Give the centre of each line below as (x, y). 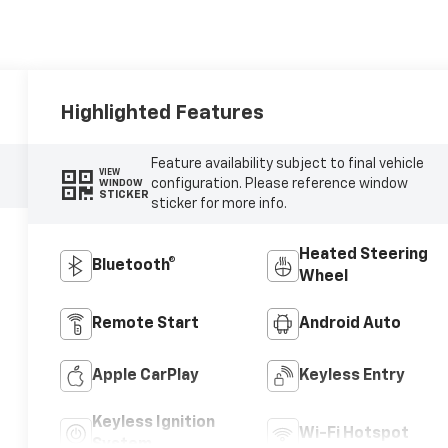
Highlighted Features (162, 112)
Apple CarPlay (146, 375)
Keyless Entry (351, 375)
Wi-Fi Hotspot (353, 433)
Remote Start (146, 323)
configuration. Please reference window (279, 183)
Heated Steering (363, 254)
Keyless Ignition (154, 422)
